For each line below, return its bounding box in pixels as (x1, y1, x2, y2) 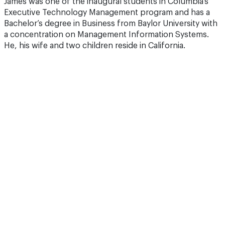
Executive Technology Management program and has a (4, 9, 210, 17)
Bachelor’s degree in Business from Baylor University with (4, 20, 217, 28)
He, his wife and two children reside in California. (4, 42, 185, 50)
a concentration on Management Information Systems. (4, 31, 209, 39)
